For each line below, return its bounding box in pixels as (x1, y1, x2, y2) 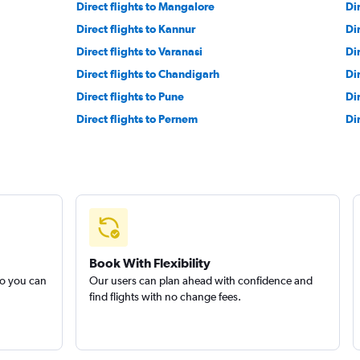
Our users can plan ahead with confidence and (88, 274, 313, 287)
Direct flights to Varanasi (76, 45, 203, 58)
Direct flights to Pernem (76, 112, 198, 125)
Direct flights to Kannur (76, 22, 196, 35)
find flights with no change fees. (88, 290, 241, 303)
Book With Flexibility (88, 256, 211, 270)
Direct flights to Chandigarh (76, 67, 220, 80)
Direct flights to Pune (76, 90, 185, 103)
